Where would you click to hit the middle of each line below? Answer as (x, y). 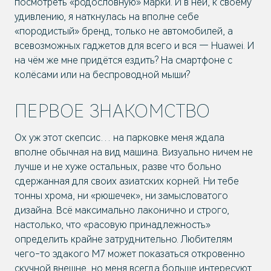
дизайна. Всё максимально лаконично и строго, (122, 210)
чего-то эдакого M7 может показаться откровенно (130, 254)
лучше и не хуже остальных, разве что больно (118, 167)
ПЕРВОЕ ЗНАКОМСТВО (113, 111)
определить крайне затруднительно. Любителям (123, 239)
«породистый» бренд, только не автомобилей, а (124, 31)
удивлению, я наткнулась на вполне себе (107, 17)
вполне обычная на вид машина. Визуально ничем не (134, 152)
